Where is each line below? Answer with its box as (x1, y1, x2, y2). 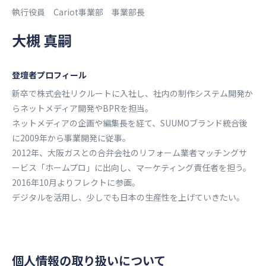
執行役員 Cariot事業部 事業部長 (12, 6, 145, 18)
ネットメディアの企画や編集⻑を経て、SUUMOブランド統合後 (12, 117, 248, 129)
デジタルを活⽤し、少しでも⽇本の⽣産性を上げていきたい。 (12, 191, 245, 204)
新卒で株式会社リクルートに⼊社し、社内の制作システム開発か (12, 87, 253, 100)
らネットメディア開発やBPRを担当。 (12, 102, 153, 115)
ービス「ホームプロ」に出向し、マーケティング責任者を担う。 (12, 161, 251, 174)
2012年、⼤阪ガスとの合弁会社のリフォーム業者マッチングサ (12, 147, 247, 159)
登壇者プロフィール (12, 69, 87, 81)
